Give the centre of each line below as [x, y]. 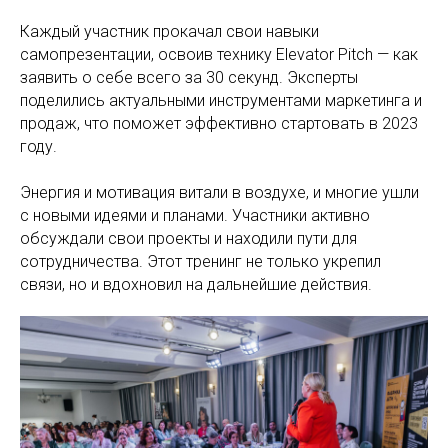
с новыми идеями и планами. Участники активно [195, 215]
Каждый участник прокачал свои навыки [169, 31]
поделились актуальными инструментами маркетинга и [221, 100]
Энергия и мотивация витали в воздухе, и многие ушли [219, 192]
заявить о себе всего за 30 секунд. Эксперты [189, 77]
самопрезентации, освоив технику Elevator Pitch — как [219, 54]
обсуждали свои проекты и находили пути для [188, 238]
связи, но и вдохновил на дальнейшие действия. [196, 284]
